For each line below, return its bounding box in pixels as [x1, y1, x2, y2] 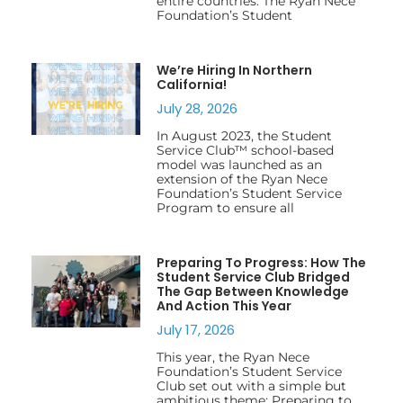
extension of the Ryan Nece [156, 171, 327, 188]
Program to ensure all [156, 200, 294, 217]
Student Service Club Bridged [156, 268, 350, 287]
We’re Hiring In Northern [156, 61, 312, 80]
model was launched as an [156, 157, 322, 174]
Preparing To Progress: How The [156, 254, 366, 273]
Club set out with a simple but [156, 378, 346, 395]
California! [156, 76, 227, 94]
